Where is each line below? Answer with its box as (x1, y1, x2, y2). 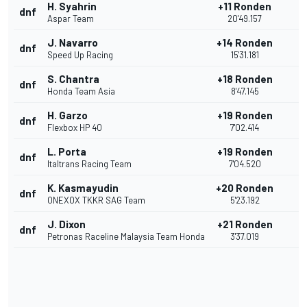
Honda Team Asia (47, 86, 115, 97)
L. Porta (47, 145, 86, 158)
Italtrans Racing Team (47, 158, 132, 170)
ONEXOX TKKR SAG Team (47, 195, 145, 206)
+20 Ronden (216, 182, 273, 195)
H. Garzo (47, 109, 88, 122)
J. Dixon (47, 218, 86, 231)
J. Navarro (47, 36, 98, 49)
